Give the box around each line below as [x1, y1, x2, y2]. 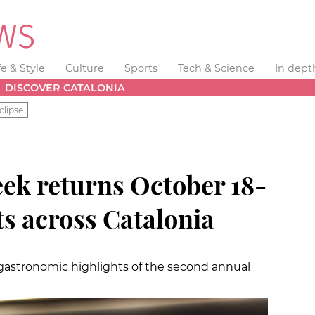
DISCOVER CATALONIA [5, 81, 126, 94]
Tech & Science [177, 62, 255, 75]
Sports [124, 62, 157, 75]
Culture [65, 62, 105, 75]
